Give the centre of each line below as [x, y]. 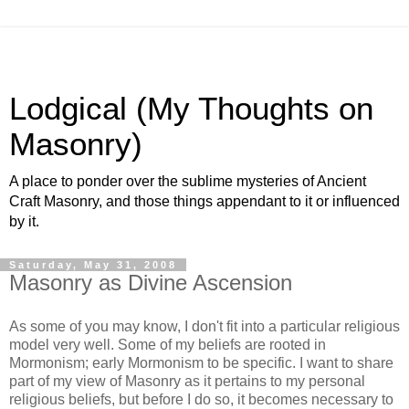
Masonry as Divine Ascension [151, 283]
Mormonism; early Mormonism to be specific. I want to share [201, 362]
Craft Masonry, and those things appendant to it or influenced [204, 201]
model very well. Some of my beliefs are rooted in [168, 344]
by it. [24, 221]
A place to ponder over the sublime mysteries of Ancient [188, 181]
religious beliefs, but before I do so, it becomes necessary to [201, 399]
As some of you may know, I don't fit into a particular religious [204, 326]
